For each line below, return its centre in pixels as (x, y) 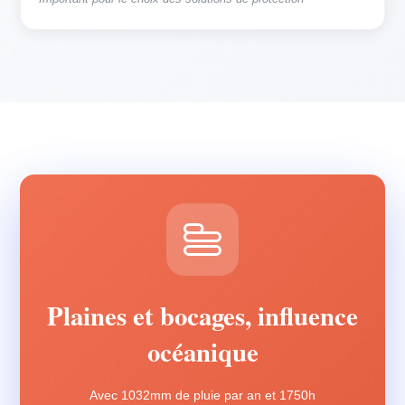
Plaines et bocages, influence (202, 316)
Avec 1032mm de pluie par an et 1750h (202, 395)
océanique (202, 352)
